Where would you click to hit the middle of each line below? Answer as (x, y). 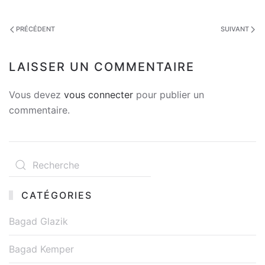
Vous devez (36, 95)
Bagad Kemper (41, 249)
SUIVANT (236, 29)
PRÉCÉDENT (35, 29)
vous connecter (98, 95)
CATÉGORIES (55, 195)
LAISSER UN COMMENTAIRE (102, 67)
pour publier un (169, 95)
